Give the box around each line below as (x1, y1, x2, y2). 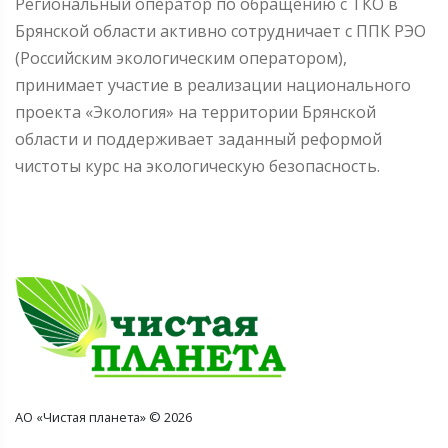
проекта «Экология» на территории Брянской (15, 100, 376, 123)
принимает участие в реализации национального (15, 73, 411, 96)
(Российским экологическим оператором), (15, 46, 347, 69)
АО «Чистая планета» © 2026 (15, 407, 192, 426)
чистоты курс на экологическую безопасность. (15, 154, 380, 177)
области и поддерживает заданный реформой (15, 127, 382, 150)
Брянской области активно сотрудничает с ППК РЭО (15, 19, 426, 42)
